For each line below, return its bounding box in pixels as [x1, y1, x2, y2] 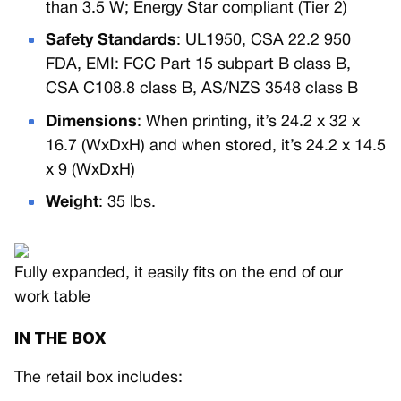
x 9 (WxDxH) [46, 162, 136, 178]
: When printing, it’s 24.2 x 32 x [137, 114, 361, 130]
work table [14, 290, 90, 306]
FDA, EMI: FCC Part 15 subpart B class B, [46, 57, 352, 73]
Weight [46, 195, 99, 211]
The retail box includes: [14, 371, 183, 387]
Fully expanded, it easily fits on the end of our [14, 266, 343, 282]
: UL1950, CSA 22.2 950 [176, 33, 352, 49]
